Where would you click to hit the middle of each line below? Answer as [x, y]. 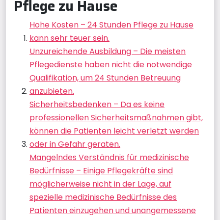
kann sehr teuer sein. [69, 38]
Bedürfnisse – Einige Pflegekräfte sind [101, 171]
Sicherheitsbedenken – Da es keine [97, 104]
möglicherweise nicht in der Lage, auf [100, 184]
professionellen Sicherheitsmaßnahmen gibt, [116, 118]
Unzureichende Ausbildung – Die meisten [108, 51]
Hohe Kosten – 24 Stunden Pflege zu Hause [111, 25]
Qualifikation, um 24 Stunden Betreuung [105, 78]
